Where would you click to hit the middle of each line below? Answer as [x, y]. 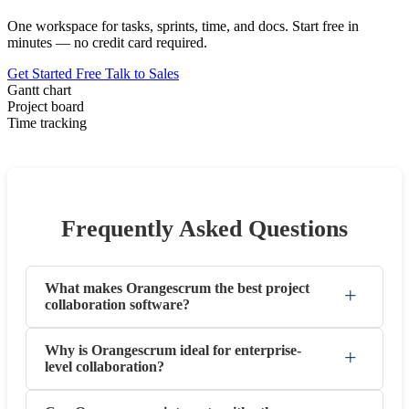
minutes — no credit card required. [107, 43]
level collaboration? [105, 366]
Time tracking [47, 123]
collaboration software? [117, 304]
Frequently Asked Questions [204, 228]
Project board [46, 107]
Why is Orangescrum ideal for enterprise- [173, 350]
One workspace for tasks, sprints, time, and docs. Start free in [183, 26]
